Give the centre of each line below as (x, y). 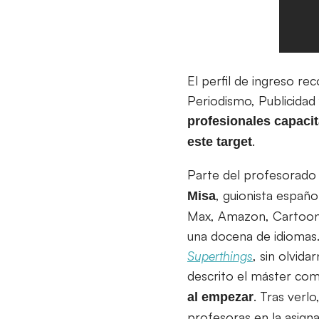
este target (220, 141)
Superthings (220, 255)
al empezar (220, 297)
